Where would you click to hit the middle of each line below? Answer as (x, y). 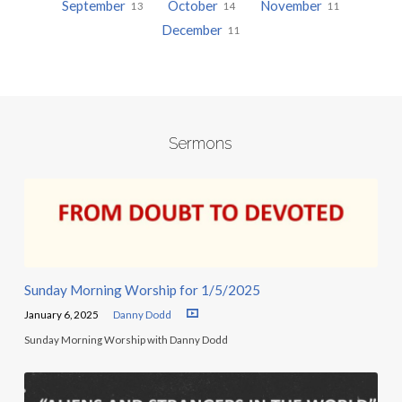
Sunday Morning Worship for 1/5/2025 (142, 289)
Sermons (201, 144)
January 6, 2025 (61, 315)
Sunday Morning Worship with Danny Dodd (126, 340)
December (193, 30)
